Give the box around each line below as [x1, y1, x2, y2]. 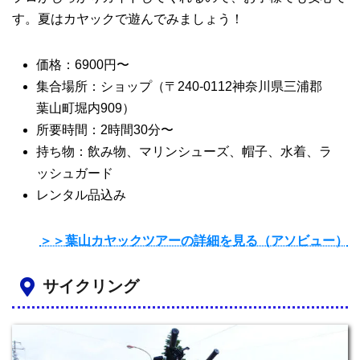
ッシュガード [36, 166, 113, 181]
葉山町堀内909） [36, 101, 135, 116]
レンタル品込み [36, 188, 126, 202]
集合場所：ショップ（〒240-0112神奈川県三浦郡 [36, 80, 322, 94]
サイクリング [43, 277, 140, 296]
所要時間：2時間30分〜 [36, 123, 174, 137]
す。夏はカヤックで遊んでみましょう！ [12, 12, 243, 27]
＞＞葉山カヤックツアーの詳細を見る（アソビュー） [39, 234, 348, 248]
